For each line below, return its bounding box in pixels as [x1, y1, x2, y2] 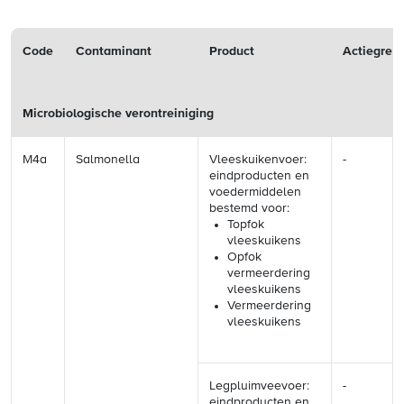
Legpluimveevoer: [209, 380, 309, 392]
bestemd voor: [209, 202, 289, 215]
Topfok [227, 218, 264, 231]
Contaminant [76, 45, 151, 58]
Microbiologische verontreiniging [23, 107, 214, 120]
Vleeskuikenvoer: [209, 153, 307, 166]
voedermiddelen [209, 186, 301, 198]
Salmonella [76, 153, 140, 166]
